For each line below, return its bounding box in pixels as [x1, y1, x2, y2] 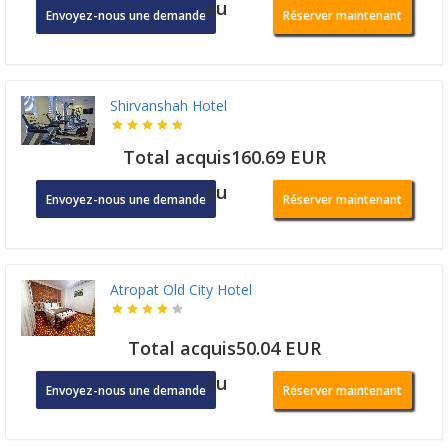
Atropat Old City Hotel [110, 279, 252, 299]
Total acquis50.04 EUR [127, 335, 321, 360]
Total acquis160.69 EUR [122, 144, 326, 169]
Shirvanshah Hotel [110, 95, 227, 115]
